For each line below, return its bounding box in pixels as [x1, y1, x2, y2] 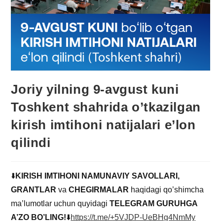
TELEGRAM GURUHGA [110, 199, 198, 208]
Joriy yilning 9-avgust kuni [11, 82, 179, 97]
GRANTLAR [11, 185, 57, 194]
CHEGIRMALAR [69, 185, 131, 194]
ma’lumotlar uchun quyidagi [11, 199, 110, 208]
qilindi [11, 135, 51, 150]
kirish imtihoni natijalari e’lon [11, 117, 196, 133]
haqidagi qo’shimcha [131, 185, 204, 194]
